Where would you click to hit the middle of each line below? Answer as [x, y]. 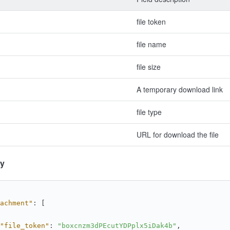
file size [149, 67]
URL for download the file [178, 135]
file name [151, 44]
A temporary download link [180, 89]
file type [149, 112]
